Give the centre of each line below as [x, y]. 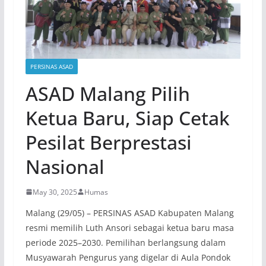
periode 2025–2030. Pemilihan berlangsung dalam [125, 242]
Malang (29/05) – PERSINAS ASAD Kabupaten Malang [129, 213]
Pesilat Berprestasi [108, 142]
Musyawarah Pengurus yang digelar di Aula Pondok [128, 257]
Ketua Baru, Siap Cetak [127, 118]
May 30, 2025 [55, 192]
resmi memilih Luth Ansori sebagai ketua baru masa [129, 227]
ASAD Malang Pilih [107, 93]
